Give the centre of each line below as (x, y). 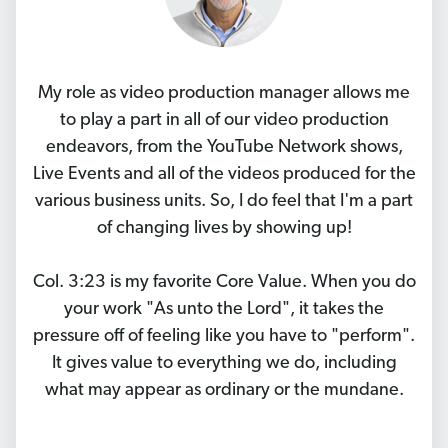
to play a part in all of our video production (224, 121)
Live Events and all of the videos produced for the (224, 175)
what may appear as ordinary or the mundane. (224, 391)
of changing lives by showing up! (224, 229)
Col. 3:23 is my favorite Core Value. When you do (224, 283)
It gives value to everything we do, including (224, 364)
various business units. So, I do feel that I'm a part (224, 202)
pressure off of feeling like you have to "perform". (224, 337)
